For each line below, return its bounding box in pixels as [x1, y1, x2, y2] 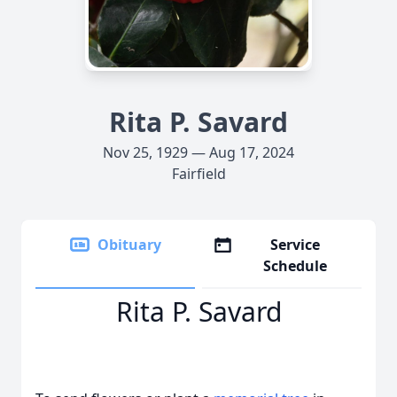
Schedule [263, 256, 328, 276]
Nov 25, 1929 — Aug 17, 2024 [103, 143, 294, 162]
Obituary [97, 235, 161, 254]
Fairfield [171, 164, 226, 183]
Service [270, 235, 321, 254]
